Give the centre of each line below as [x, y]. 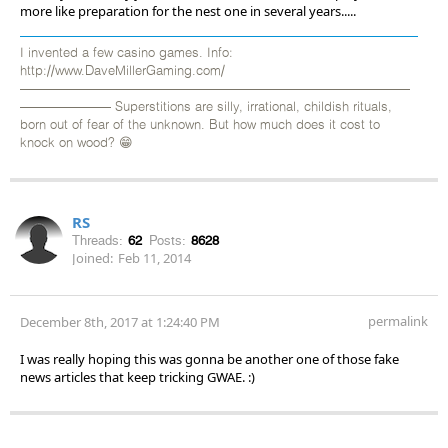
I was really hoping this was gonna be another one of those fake [209, 358]
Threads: [97, 240]
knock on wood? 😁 [76, 143]
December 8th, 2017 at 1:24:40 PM [120, 321]
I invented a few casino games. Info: [126, 53]
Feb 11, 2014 [154, 257]
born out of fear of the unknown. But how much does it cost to [200, 125]
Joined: [92, 257]
